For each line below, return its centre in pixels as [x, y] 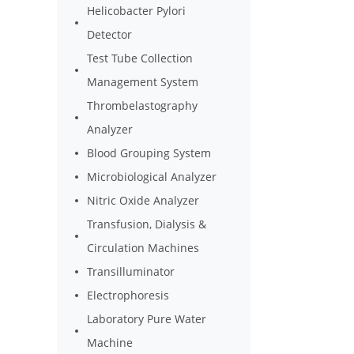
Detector [110, 34]
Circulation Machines [143, 248]
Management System [143, 82]
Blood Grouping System [149, 153]
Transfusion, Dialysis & [147, 224]
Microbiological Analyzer [152, 177]
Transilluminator [131, 271]
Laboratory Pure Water [147, 319]
